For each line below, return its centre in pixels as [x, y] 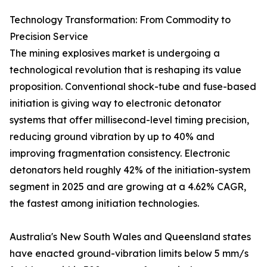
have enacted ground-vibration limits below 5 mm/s [129, 254]
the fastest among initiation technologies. [104, 204]
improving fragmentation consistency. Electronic [120, 153]
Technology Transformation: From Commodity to [120, 20]
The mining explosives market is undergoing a [115, 53]
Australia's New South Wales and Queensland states [130, 237]
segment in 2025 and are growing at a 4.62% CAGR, [128, 187]
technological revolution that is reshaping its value [125, 70]
